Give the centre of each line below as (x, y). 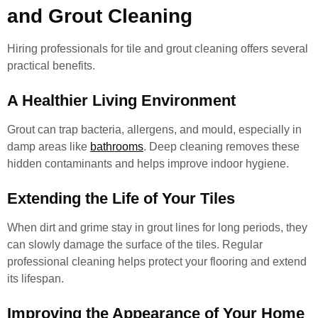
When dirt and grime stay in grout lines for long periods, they (157, 227)
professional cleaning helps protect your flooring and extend (157, 262)
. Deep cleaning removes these (221, 147)
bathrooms (117, 147)
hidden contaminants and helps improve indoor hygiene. (148, 164)
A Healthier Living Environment (121, 100)
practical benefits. (51, 66)
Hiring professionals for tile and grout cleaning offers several (158, 49)
